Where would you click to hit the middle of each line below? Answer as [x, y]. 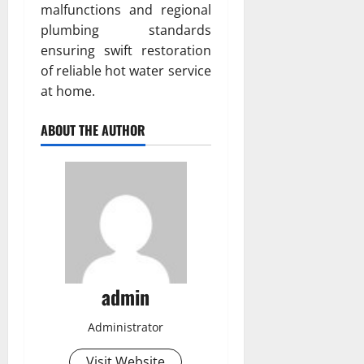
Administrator [126, 327]
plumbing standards [126, 30]
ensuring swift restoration [126, 50]
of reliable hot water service [126, 70]
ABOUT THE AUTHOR [93, 130]
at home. [68, 91]
